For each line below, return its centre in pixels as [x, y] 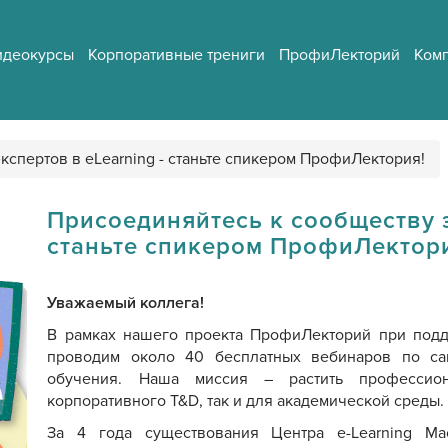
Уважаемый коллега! [126, 303]
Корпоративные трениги [176, 54]
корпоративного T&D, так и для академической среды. [246, 401]
